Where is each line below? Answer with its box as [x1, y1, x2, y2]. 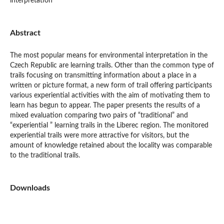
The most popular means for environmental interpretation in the [9, 52, 207, 59]
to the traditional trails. [9, 152, 80, 159]
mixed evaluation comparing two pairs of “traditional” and [9, 112, 188, 119]
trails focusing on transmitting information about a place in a [9, 72, 196, 79]
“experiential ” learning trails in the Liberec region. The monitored [9, 122, 208, 129]
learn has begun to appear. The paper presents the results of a [9, 102, 200, 109]
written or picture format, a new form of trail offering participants [9, 82, 212, 89]
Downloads [9, 184, 50, 192]
